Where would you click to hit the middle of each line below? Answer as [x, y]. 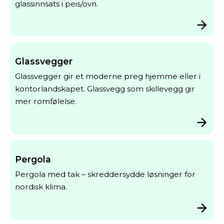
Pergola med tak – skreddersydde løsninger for [105, 174]
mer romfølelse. [45, 101]
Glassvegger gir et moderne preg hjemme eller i [107, 76]
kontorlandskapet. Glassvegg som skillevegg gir [105, 89]
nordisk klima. [41, 186]
